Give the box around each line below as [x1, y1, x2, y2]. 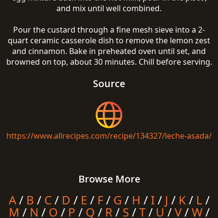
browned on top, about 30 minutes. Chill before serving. [6, 56, 212, 67]
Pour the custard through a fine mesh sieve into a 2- [13, 24, 205, 35]
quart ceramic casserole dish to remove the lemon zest [8, 35, 210, 46]
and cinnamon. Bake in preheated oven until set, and [12, 46, 206, 56]
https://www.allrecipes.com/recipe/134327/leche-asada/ [6, 130, 212, 141]
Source [93, 77, 125, 90]
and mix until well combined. [56, 3, 162, 14]
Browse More [78, 172, 140, 185]
